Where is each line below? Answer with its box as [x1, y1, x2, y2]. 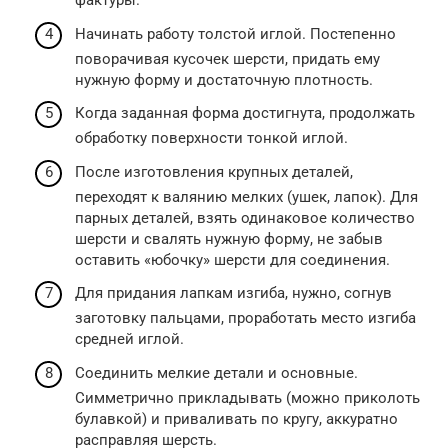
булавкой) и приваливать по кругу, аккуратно [75, 409, 398, 428]
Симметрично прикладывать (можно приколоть [75, 388, 420, 407]
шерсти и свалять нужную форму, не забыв [75, 229, 383, 248]
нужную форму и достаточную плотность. [75, 70, 373, 89]
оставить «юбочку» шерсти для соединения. [75, 250, 390, 269]
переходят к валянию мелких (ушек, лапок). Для [75, 187, 418, 206]
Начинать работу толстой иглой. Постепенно [75, 24, 396, 43]
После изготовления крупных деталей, [75, 162, 353, 181]
